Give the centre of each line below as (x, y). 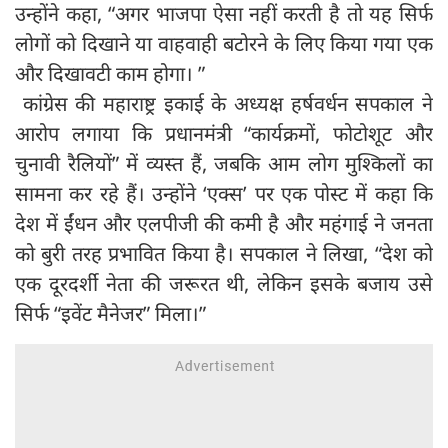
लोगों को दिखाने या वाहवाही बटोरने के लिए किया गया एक (224, 44)
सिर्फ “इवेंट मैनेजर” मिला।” (110, 314)
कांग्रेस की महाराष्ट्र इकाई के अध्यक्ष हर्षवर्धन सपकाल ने (224, 104)
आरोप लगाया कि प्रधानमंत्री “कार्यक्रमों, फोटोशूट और (224, 134)
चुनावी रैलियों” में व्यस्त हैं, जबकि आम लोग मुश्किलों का (224, 164)
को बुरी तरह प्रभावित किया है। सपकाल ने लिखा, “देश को (224, 254)
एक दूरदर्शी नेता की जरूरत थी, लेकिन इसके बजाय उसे (224, 284)
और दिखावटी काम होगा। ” (110, 74)
